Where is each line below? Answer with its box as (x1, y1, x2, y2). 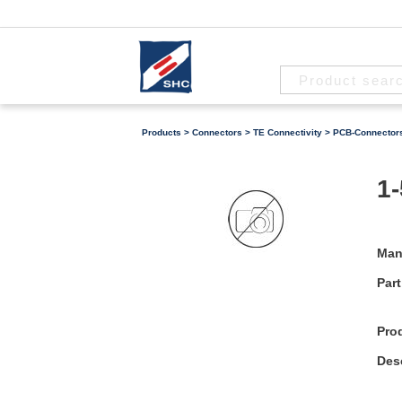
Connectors (192, 127, 242, 138)
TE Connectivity (253, 127, 322, 138)
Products (142, 127, 181, 138)
